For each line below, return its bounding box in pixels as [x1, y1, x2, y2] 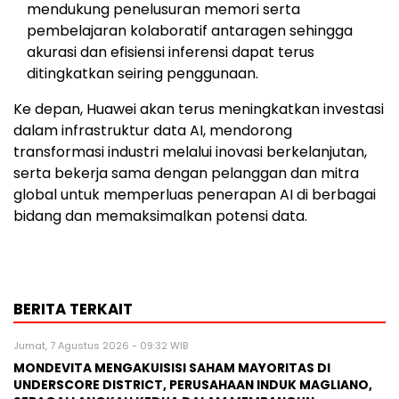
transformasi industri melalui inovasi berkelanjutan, [13, 141, 367, 162]
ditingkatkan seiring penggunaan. [27, 62, 258, 84]
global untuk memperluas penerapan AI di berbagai [13, 183, 376, 205]
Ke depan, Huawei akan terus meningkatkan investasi [13, 98, 384, 119]
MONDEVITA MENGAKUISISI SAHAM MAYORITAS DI [13, 359, 330, 377]
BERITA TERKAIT [13, 297, 133, 320]
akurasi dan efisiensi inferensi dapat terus [27, 41, 314, 62]
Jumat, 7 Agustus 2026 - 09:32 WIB [13, 338, 188, 353]
